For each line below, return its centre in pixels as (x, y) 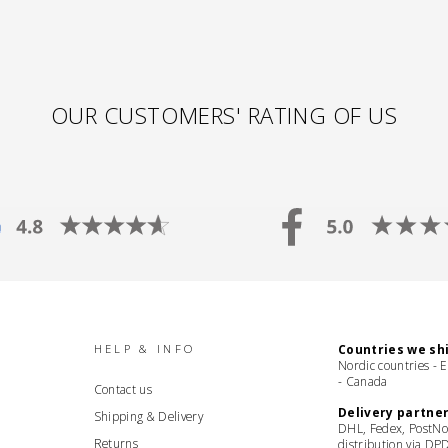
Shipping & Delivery (148, 415)
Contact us (123, 388)
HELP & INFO (144, 348)
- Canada (362, 380)
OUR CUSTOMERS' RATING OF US (224, 114)
